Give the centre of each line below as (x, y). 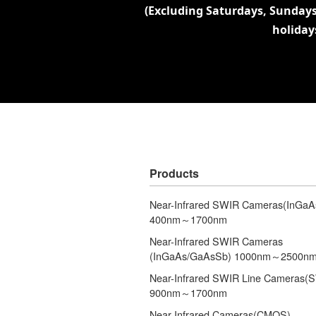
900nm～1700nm (188, 292)
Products (174, 173)
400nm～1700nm (188, 219)
